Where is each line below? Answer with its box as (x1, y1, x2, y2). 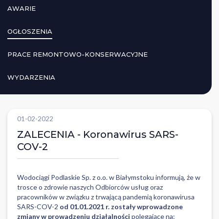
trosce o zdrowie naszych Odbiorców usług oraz (17, 183, 163, 191)
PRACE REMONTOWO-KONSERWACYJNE (7, 50, 148, 58)
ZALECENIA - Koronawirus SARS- (17, 129, 178, 140)
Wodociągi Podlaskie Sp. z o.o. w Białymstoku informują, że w (17, 173, 200, 181)
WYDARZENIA (7, 73, 55, 81)
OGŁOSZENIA (7, 27, 52, 35)
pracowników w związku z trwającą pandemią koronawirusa (17, 193, 195, 201)
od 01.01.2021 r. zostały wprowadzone (60, 202, 183, 211)
